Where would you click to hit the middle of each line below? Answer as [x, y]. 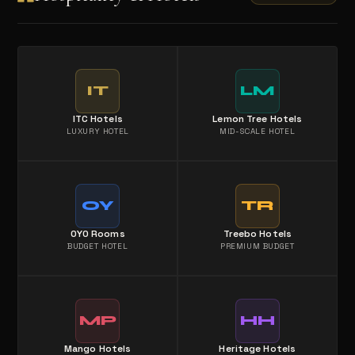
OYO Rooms [97, 234]
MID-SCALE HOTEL [258, 132]
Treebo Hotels [258, 234]
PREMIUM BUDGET [258, 246]
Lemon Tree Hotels [258, 119]
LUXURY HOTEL [97, 132]
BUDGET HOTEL [98, 246]
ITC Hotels [97, 119]
